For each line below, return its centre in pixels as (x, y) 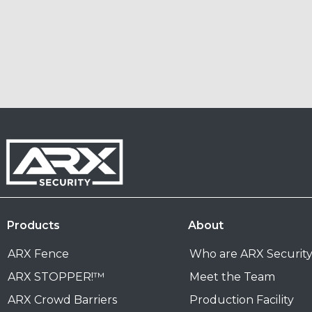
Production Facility (241, 299)
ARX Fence (39, 253)
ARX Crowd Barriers (63, 299)
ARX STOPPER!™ (56, 276)
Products (33, 225)
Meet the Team (232, 276)
